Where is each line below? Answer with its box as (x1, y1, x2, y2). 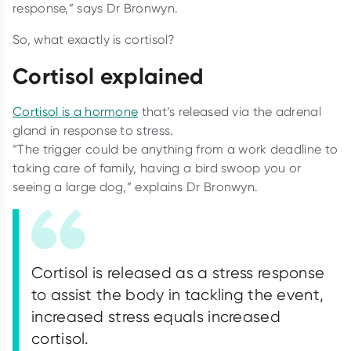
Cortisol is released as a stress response (31, 262, 325, 282)
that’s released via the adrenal (138, 103, 321, 119)
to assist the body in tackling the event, (31, 284, 324, 304)
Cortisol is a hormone (13, 103, 139, 119)
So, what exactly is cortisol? (13, 31, 179, 47)
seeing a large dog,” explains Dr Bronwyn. (13, 179, 265, 194)
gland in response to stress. (13, 122, 174, 138)
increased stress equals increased (31, 306, 280, 326)
